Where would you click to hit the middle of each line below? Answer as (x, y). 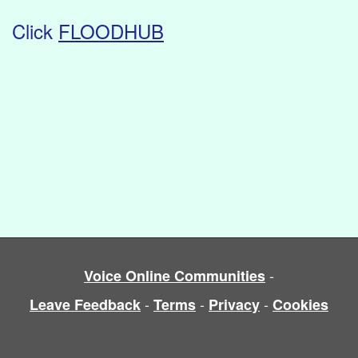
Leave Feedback (85, 305)
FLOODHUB (111, 31)
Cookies (300, 305)
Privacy (234, 305)
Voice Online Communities (175, 276)
